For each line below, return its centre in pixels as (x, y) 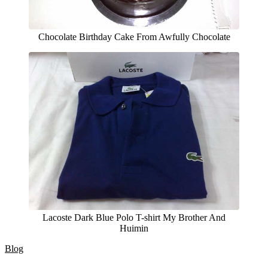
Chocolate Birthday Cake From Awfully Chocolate (134, 37)
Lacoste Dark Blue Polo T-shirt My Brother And (134, 218)
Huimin (134, 229)
